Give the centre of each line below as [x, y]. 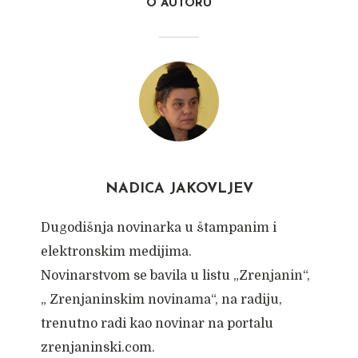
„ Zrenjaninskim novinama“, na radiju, [161, 300]
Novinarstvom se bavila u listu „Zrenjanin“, [175, 276]
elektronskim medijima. [116, 252]
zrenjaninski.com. [97, 348]
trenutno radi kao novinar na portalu [157, 324]
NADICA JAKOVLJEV [179, 189]
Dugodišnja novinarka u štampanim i [158, 228]
